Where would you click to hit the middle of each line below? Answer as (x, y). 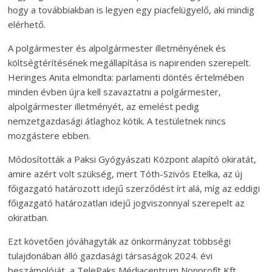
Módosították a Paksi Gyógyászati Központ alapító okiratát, (132, 159)
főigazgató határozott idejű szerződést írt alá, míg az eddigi (134, 188)
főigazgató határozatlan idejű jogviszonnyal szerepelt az (127, 202)
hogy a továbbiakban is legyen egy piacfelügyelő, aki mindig (131, 9)
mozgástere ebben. (49, 135)
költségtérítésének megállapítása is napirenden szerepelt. (130, 62)
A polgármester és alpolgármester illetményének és (117, 48)
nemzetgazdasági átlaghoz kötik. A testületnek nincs (117, 121)
